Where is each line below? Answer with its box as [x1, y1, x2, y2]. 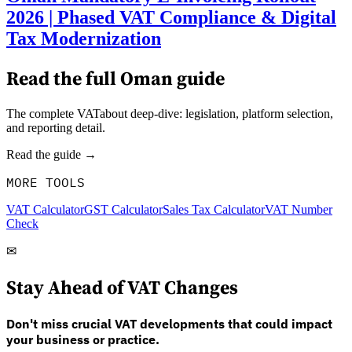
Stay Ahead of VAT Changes [6, 273, 238, 300]
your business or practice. [6, 331, 159, 347]
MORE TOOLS [6, 174, 85, 190]
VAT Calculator [6, 202, 84, 216]
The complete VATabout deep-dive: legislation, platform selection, [6, 106, 333, 120]
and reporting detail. [6, 120, 108, 134]
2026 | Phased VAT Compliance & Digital [6, 7, 336, 28]
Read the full [6, 65, 120, 91]
